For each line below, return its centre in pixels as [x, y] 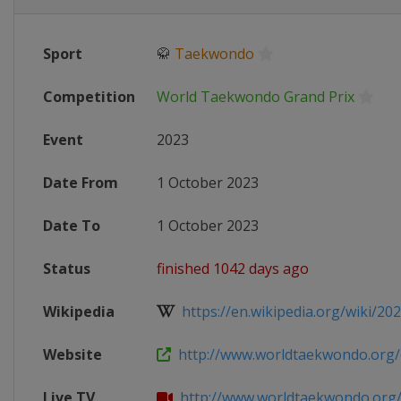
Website [73, 354]
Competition [89, 97]
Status [67, 269]
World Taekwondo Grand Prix [256, 97]
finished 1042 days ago [233, 269]
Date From [81, 183]
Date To [72, 226]
